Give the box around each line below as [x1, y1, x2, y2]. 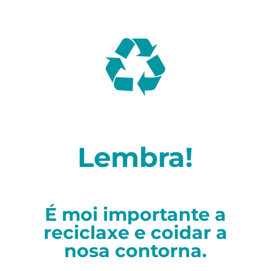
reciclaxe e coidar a [43, 221, 227, 244]
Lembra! [77, 140, 194, 174]
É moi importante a [44, 203, 226, 226]
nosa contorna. [64, 239, 207, 262]
